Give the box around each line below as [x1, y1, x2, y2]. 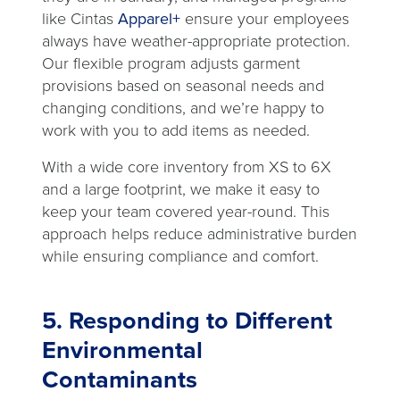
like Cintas [42, 7, 118, 31]
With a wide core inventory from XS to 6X [42, 155, 331, 179]
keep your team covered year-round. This [42, 200, 329, 224]
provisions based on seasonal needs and [42, 74, 324, 98]
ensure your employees [180, 7, 349, 31]
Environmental [42, 332, 203, 369]
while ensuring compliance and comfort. [42, 245, 319, 269]
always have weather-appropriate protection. [42, 29, 350, 54]
